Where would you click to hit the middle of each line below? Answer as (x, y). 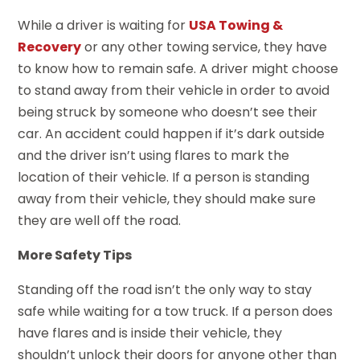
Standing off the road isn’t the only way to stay (165, 289)
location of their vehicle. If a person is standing (164, 177)
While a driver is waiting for (104, 25)
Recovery (50, 47)
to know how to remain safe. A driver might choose (178, 68)
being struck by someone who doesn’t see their (168, 112)
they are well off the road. (100, 220)
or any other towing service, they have (205, 47)
